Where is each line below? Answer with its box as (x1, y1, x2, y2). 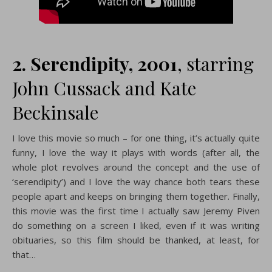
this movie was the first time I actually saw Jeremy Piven (12, 205, 260, 217)
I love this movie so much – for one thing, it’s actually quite (12, 132, 260, 144)
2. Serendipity (12, 52, 129, 76)
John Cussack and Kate (12, 76, 196, 100)
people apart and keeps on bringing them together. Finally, (12, 190, 260, 202)
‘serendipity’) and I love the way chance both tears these (12, 175, 260, 188)
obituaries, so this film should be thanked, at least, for (12, 234, 260, 246)
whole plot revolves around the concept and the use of (12, 161, 260, 173)
